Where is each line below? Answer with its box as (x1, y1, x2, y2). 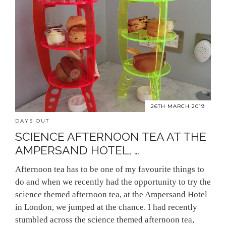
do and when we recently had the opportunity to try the (15, 177, 211, 187)
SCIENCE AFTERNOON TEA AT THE (15, 130, 206, 144)
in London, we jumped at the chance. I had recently (15, 202, 197, 212)
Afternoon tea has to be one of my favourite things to (15, 164, 204, 175)
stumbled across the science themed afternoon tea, (15, 215, 194, 225)
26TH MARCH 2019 (151, 103, 205, 110)
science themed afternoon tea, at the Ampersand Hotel (15, 190, 207, 200)
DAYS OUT (15, 118, 49, 125)
